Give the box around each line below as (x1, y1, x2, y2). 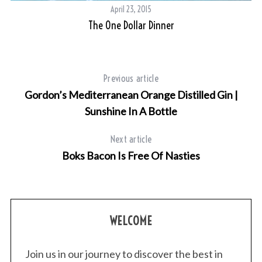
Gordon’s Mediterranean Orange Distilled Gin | (24, 88, 238, 102)
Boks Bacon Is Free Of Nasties (62, 149, 200, 163)
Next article (110, 133, 152, 146)
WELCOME (109, 213, 153, 229)
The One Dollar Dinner (88, 19, 174, 33)
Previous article (103, 73, 159, 85)
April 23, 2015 (111, 4, 152, 15)
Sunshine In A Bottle (85, 105, 177, 118)
